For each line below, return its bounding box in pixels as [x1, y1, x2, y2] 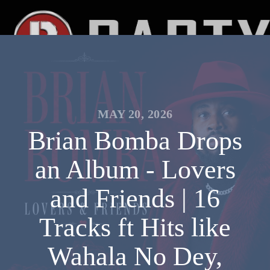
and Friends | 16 [50, 184, 220, 213]
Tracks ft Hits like [39, 213, 231, 242]
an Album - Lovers [34, 155, 236, 184]
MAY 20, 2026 [97, 107, 173, 121]
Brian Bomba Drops [28, 126, 242, 155]
